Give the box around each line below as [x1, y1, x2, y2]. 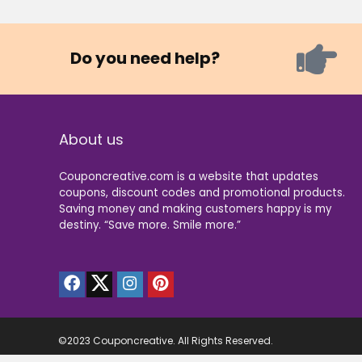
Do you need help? [70, 47, 220, 70]
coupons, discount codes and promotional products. [58, 185, 345, 201]
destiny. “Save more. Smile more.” [58, 217, 241, 234]
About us [58, 129, 124, 150]
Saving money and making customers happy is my [58, 201, 331, 217]
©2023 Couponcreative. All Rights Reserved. [58, 334, 273, 348]
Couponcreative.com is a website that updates [58, 169, 318, 185]
